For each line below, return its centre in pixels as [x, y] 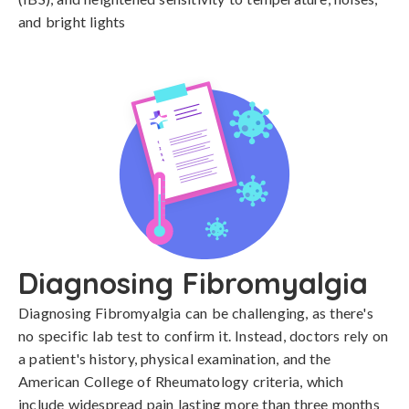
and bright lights [72, 21]
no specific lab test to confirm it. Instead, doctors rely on [204, 336]
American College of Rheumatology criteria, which [181, 381]
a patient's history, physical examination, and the [175, 358]
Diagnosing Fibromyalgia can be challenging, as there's [196, 313]
